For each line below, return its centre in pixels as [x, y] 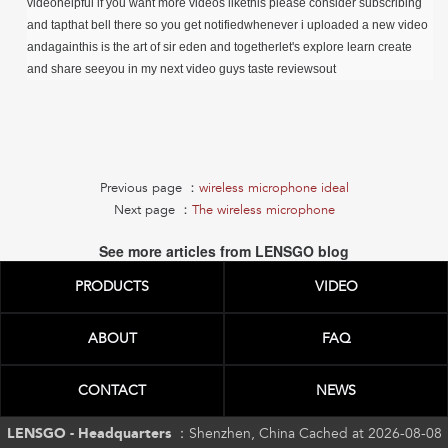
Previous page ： [149, 188]
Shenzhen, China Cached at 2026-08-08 [315, 434]
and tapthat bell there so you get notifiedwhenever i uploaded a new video [227, 25]
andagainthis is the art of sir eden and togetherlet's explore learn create [219, 47]
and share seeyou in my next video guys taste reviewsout [181, 69]
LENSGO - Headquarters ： [97, 434]
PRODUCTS [112, 287]
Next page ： [152, 210]
